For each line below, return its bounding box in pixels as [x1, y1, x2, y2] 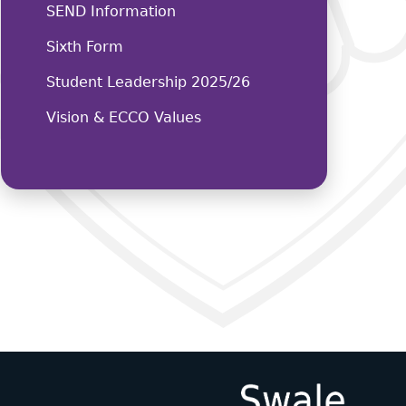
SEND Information [46, 3, 176, 21]
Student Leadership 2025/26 [46, 73, 250, 92]
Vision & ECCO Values [46, 109, 201, 127]
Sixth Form [46, 38, 123, 56]
